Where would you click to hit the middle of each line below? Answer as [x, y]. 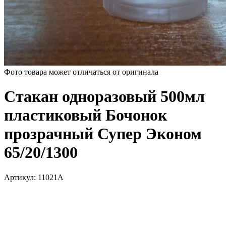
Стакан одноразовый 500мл [104, 97]
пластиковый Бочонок [86, 115]
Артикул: [21, 177]
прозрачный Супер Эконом [103, 134]
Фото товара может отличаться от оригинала [81, 72]
